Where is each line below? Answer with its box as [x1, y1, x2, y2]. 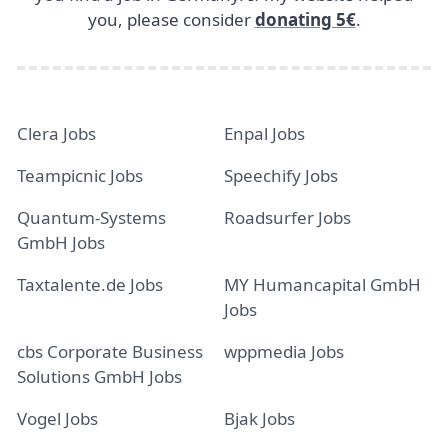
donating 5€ [254, 7, 356, 31]
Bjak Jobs [224, 406, 295, 430]
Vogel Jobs [17, 406, 98, 430]
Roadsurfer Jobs [224, 205, 351, 229]
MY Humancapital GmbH [224, 272, 421, 296]
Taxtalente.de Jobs [17, 272, 163, 296]
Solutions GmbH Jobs [17, 364, 182, 388]
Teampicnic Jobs [17, 163, 143, 187]
